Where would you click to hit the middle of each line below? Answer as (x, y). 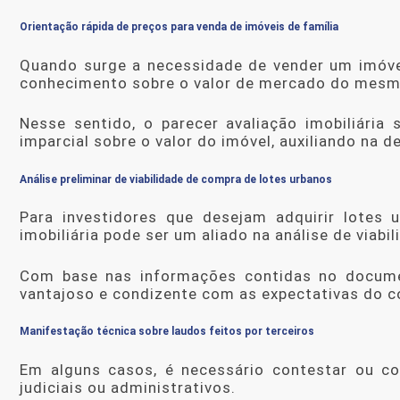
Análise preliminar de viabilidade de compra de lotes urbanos (176, 179)
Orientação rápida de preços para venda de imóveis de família (179, 27)
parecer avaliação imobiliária (273, 124)
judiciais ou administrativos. (128, 387)
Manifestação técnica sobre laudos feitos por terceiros (167, 332)
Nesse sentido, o (91, 124)
